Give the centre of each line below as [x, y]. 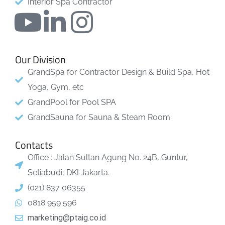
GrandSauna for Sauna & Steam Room [99, 117]
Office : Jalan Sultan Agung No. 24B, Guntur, [108, 157]
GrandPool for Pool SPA [72, 102]
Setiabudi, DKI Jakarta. [69, 173]
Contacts [34, 145]
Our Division [40, 60]
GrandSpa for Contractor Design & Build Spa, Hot [119, 72]
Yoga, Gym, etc [56, 87]
